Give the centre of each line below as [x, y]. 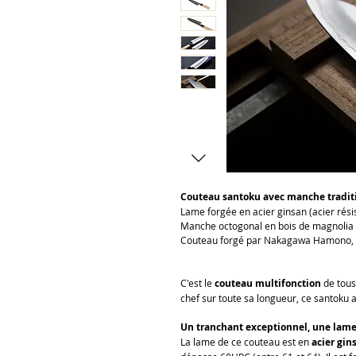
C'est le [197, 283]
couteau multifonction [268, 284]
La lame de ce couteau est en [246, 342]
